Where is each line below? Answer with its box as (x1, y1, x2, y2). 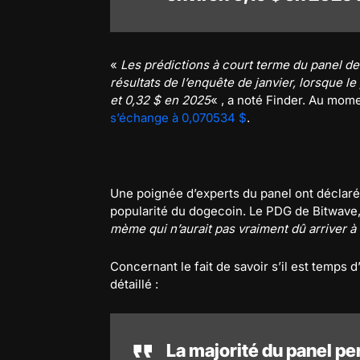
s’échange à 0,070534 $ (110, 109, 247, 125)
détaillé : (110, 276, 158, 292)
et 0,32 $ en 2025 (110, 92, 211, 108)
